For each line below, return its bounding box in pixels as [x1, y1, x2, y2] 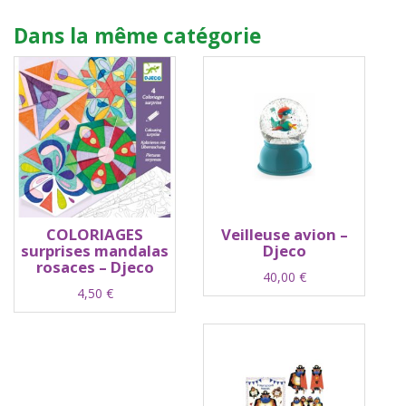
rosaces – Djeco [35, 256, 154, 277]
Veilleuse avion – [220, 223, 348, 245]
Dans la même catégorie [14, 21, 261, 50]
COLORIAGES [46, 223, 143, 245]
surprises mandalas [21, 239, 169, 261]
